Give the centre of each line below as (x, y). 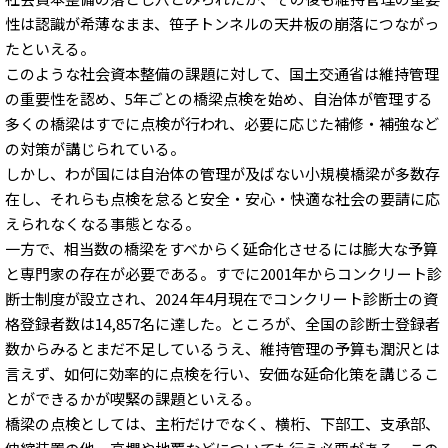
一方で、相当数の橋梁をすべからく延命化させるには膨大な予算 (221, 249)
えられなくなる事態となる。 (102, 224)
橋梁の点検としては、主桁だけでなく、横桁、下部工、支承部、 (222, 424)
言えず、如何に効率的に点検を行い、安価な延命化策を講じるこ (222, 374)
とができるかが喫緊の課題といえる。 (132, 399)
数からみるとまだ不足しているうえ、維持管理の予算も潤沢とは (222, 349)
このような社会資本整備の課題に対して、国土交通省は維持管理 (222, 74)
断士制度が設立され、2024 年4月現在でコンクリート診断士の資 (221, 299)
